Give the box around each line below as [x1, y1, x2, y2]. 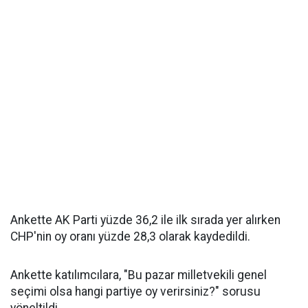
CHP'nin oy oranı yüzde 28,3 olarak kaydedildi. [10, 230, 250, 243]
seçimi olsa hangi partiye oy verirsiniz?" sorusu [10, 285, 261, 298]
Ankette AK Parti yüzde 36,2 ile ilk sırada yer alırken [10, 213, 280, 227]
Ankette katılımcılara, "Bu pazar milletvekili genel [10, 268, 267, 282]
